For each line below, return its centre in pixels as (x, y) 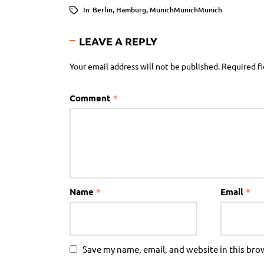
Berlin (103, 9)
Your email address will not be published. (145, 66)
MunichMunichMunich (186, 9)
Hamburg (131, 9)
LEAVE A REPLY (118, 41)
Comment (91, 98)
